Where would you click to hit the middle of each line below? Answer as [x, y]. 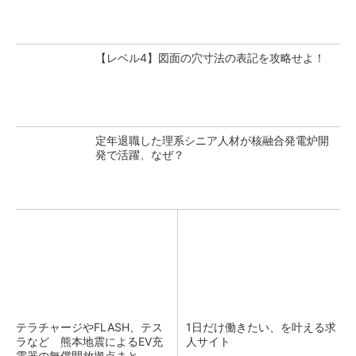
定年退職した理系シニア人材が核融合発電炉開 [212, 140]
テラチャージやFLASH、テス [89, 327]
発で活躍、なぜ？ [140, 155]
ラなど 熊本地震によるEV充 [89, 341]
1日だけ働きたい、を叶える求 [261, 327]
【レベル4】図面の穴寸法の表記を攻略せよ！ [210, 58]
